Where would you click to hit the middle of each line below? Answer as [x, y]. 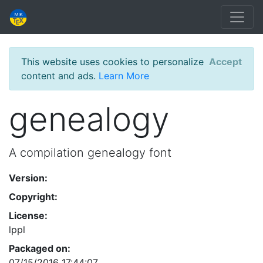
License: [28, 215]
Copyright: [33, 197]
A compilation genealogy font [90, 153]
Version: [28, 178]
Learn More [124, 76]
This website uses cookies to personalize [112, 62]
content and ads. [60, 76]
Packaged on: [40, 248]
